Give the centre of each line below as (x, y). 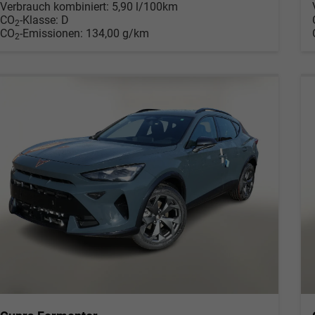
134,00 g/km (117, 33)
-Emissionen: (52, 33)
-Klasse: (39, 20)
